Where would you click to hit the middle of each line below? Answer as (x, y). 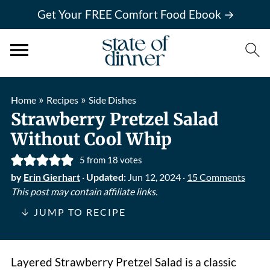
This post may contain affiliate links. (84, 191)
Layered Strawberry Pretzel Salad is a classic (123, 262)
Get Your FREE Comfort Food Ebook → (136, 14)
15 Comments (216, 177)
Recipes (62, 100)
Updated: (107, 177)
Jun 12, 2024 (154, 177)
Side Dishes (112, 100)
